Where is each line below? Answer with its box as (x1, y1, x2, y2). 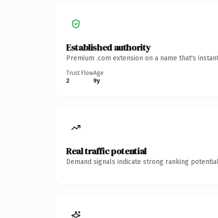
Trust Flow (66, 69, 93, 76)
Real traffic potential (66, 145, 146, 157)
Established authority (66, 41, 151, 54)
